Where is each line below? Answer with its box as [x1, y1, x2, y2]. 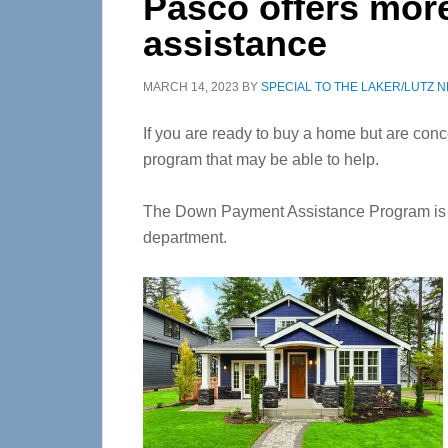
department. [143, 229, 227, 246]
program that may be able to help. [143, 151, 379, 168]
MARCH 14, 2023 [143, 80, 239, 94]
